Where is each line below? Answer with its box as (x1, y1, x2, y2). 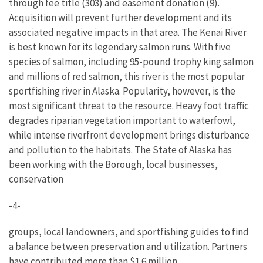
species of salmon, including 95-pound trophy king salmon (9, 55, 254, 68)
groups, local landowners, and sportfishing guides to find (9, 225, 249, 238)
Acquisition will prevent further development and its (9, 11, 232, 24)
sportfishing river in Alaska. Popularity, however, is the (9, 85, 235, 97)
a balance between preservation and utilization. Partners (9, 240, 247, 253)
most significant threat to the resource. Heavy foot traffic (9, 99, 249, 112)
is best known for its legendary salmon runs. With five (9, 41, 231, 53)
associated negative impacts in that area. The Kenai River (9, 26, 247, 39)
